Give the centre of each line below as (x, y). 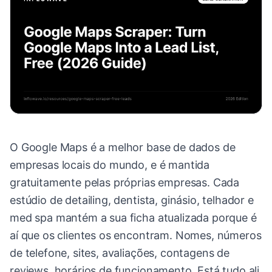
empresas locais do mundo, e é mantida (110, 165)
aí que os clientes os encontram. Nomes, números (136, 236)
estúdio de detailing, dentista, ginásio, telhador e (132, 200)
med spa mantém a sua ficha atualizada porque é (133, 218)
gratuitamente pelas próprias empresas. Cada (125, 183)
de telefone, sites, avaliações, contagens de (120, 253)
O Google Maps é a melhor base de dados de (123, 148)
